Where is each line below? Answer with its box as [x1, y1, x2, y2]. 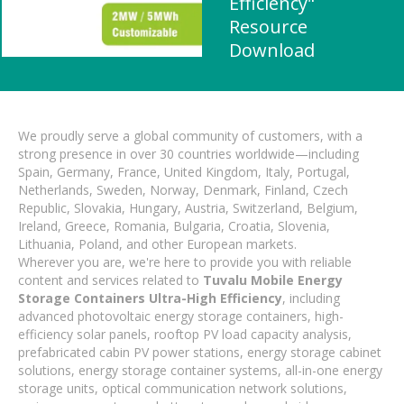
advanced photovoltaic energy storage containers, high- [18, 308, 344, 325]
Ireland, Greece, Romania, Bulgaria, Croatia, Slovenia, [18, 217, 330, 234]
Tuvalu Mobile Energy [203, 271, 343, 289]
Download [229, 38, 315, 62]
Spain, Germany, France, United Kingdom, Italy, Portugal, [18, 163, 350, 180]
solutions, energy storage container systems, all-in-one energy [18, 362, 382, 379]
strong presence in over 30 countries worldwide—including [18, 145, 359, 162]
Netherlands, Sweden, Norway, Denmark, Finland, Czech [18, 181, 348, 198]
